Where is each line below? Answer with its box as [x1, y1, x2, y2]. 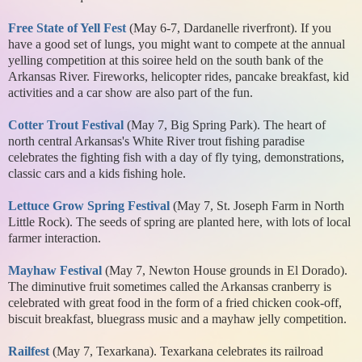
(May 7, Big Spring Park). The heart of [127, 118, 326, 133]
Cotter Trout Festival [8, 118, 124, 133]
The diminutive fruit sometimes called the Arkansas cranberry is [8, 280, 331, 294]
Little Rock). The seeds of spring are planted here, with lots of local [8, 215, 351, 229]
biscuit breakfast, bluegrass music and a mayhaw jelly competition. [8, 312, 347, 326]
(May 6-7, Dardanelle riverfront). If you [126, 21, 331, 36]
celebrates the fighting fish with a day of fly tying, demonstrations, [8, 150, 344, 165]
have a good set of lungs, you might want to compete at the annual [8, 37, 345, 52]
